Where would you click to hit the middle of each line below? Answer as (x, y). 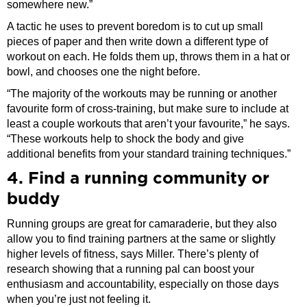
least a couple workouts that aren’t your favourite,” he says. (148, 124)
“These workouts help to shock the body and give (125, 139)
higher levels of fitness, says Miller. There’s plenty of (133, 254)
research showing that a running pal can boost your (131, 269)
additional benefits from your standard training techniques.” (149, 154)
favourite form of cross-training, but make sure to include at (148, 109)
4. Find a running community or (138, 179)
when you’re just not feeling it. (79, 299)
